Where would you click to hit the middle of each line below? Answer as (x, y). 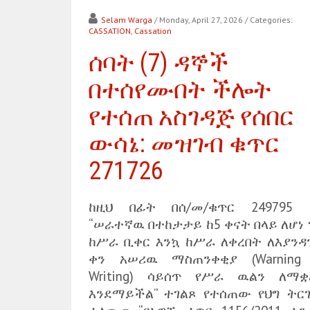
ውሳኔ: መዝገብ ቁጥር (184, 144)
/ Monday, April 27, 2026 (199, 20)
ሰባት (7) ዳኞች (158, 63)
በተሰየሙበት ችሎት (180, 90)
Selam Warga (127, 20)
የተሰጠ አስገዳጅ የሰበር (191, 117)
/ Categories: (269, 20)
